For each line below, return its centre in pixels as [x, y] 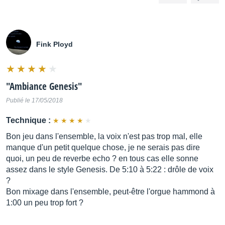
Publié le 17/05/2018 [34, 100]
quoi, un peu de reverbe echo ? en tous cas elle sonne [102, 158]
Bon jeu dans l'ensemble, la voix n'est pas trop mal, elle [104, 136]
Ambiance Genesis [44, 86]
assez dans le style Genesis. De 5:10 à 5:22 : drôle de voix [110, 170]
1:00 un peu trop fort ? [45, 203]
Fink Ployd [54, 44]
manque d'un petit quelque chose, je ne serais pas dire [103, 147]
